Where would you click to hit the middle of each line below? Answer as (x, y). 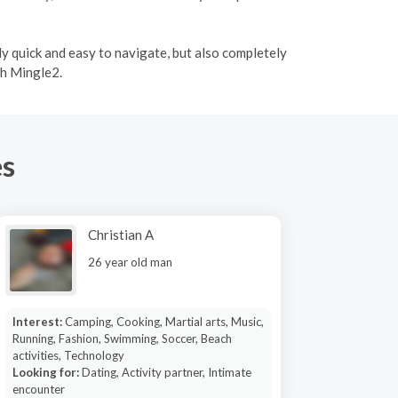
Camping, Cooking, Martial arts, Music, (164, 322)
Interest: (38, 322)
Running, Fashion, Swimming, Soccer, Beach (122, 338)
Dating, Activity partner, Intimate (166, 372)
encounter (38, 389)
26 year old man (130, 262)
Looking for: (47, 372)
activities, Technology (68, 355)
